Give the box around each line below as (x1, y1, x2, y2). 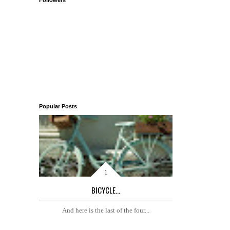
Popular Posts (39, 103, 77, 110)
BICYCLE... (91, 184, 120, 196)
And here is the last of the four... (62, 206, 149, 215)
